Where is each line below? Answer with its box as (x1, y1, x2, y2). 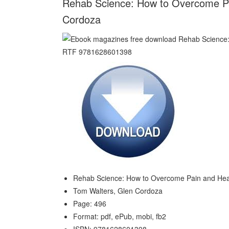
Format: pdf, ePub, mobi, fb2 (73, 211, 166, 221)
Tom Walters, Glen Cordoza (73, 186, 163, 196)
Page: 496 (73, 198, 106, 209)
